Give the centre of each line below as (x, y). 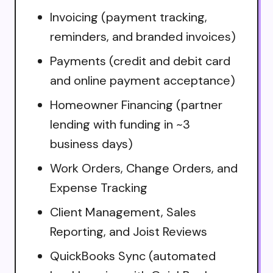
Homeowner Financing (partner (136, 105)
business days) (91, 144)
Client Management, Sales (123, 212)
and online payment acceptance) (143, 80)
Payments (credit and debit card (140, 61)
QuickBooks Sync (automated (133, 256)
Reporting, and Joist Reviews (129, 231)
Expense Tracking (99, 187)
